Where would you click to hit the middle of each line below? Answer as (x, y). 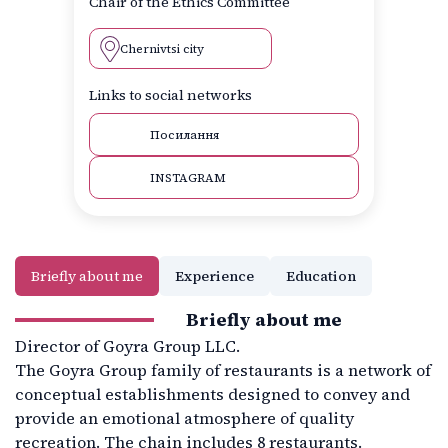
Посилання (184, 134)
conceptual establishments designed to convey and (212, 394)
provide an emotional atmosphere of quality (184, 418)
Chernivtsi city (162, 48)
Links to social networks (170, 95)
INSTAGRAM (188, 177)
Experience (214, 276)
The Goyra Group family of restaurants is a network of (223, 370)
